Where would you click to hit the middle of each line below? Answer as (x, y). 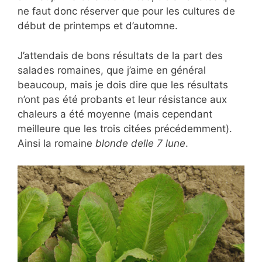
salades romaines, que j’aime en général (112, 70)
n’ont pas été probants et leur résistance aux (122, 99)
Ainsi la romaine (56, 143)
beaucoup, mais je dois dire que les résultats (123, 85)
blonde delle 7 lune (140, 143)
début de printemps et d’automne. (98, 26)
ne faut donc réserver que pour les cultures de (126, 11)
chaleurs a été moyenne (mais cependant (115, 114)
